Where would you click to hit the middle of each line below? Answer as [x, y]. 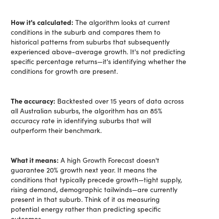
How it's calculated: [42, 22]
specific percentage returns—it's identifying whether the [99, 61]
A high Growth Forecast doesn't [109, 160]
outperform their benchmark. [56, 130]
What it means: [35, 160]
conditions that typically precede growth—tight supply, [97, 180]
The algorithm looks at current [122, 22]
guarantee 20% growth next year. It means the [84, 170]
